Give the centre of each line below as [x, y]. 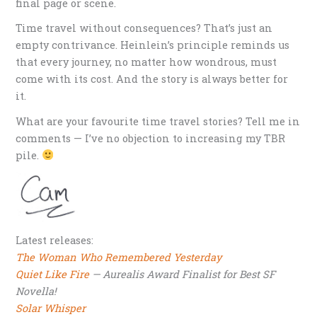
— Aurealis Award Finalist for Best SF [183, 274]
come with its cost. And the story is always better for [152, 79]
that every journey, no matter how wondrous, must [146, 62]
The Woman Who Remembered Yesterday [119, 257]
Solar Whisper [51, 308]
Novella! [36, 291]
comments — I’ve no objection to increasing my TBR [151, 138]
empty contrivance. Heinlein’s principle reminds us [153, 45]
